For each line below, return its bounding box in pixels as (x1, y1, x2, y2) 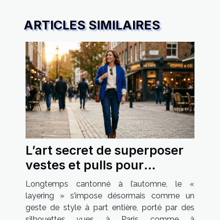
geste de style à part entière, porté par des (26, 202, 194, 212)
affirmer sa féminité (26, 172, 143, 187)
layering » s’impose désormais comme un (26, 191, 194, 200)
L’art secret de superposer (26, 142, 184, 158)
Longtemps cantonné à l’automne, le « (26, 179, 194, 189)
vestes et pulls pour (26, 157, 144, 172)
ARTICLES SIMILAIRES (24, 18, 160, 33)
